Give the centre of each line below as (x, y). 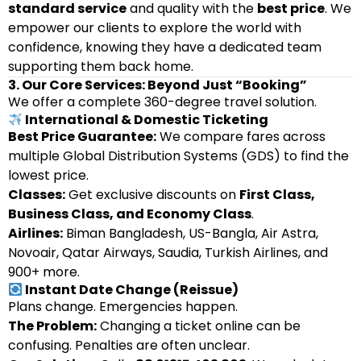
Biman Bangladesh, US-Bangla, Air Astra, (191, 233)
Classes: (37, 195)
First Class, (277, 195)
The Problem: (52, 326)
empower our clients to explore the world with (155, 28)
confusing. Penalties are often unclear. (129, 345)
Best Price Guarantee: (82, 137)
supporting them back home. (101, 66)
